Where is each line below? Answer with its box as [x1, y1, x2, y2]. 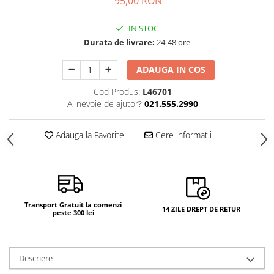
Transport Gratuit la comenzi [24, 200, 122, 210]
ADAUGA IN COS [136, 64, 206, 76]
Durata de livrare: [84, 37, 155, 48]
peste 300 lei [52, 208, 94, 218]
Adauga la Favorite [53, 129, 124, 141]
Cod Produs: [93, 86, 140, 98]
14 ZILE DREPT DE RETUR [161, 204, 240, 213]
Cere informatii [152, 129, 212, 141]
